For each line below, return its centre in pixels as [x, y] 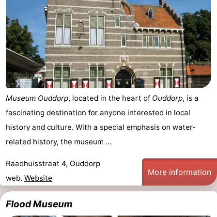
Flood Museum [39, 204]
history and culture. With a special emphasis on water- [101, 127]
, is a [191, 98]
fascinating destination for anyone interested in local [98, 112]
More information [179, 172]
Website [38, 178]
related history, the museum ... [59, 141]
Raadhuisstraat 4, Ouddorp [53, 163]
